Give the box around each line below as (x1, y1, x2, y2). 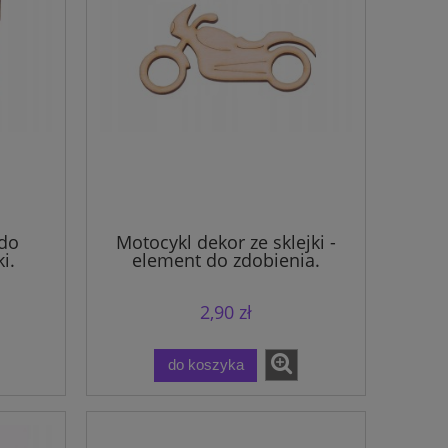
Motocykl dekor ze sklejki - (116, 229, 336, 254)
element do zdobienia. (132, 247, 320, 272)
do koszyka (167, 356, 244, 374)
